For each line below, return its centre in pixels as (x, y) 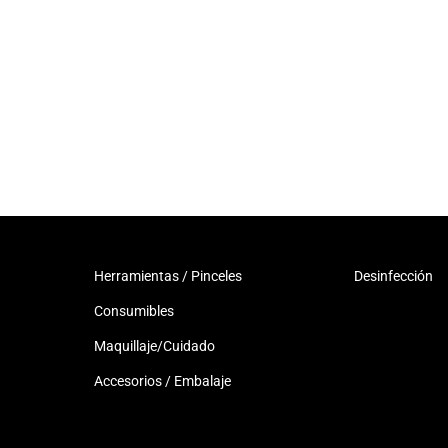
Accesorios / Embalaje (162, 381)
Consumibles (133, 311)
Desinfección (394, 276)
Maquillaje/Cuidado (154, 346)
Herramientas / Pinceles (167, 276)
